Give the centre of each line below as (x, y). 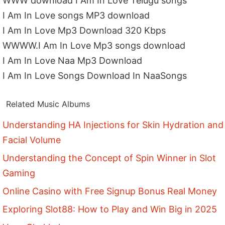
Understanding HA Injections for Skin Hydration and (113, 125)
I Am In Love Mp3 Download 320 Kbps (84, 31)
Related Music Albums (48, 104)
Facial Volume (32, 140)
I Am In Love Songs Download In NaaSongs (95, 76)
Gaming (19, 173)
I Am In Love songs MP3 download (76, 16)
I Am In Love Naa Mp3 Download (73, 61)
